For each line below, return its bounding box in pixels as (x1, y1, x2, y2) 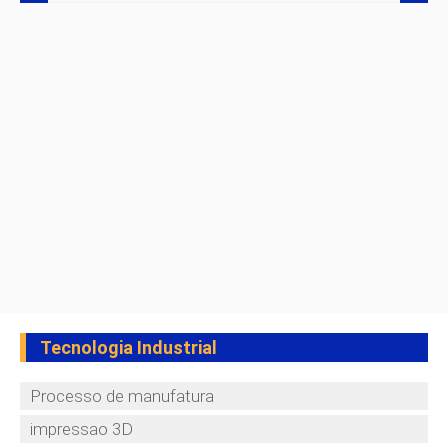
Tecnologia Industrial (40, 337, 217, 359)
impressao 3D (30, 419, 133, 440)
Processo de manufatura (30, 386, 214, 407)
